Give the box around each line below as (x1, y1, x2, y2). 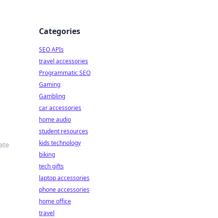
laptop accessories (39, 174, 90, 182)
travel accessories (39, 57, 88, 65)
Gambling (39, 92, 65, 100)
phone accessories (39, 185, 90, 194)
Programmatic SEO (39, 69, 91, 77)
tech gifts (39, 162, 64, 170)
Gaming (39, 80, 60, 89)
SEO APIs (39, 45, 64, 54)
